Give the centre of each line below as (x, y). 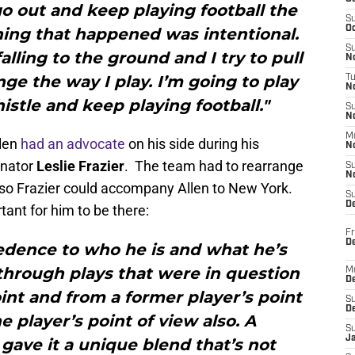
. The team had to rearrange (214, 166)
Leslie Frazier (80, 166)
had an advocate (73, 144)
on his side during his (192, 144)
